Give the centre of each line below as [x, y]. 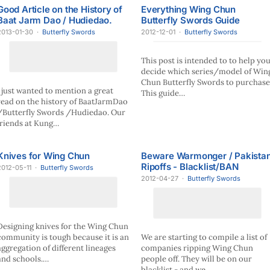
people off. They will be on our [196, 259]
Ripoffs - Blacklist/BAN [190, 166]
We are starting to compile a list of [204, 237]
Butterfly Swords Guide [190, 20]
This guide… [163, 93]
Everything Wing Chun [189, 9]
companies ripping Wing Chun [197, 248]
